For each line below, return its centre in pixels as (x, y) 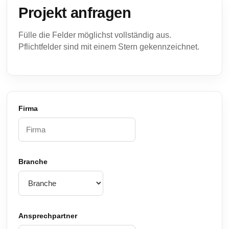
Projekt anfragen (75, 13)
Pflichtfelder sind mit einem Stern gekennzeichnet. (109, 47)
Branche (33, 162)
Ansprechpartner (48, 216)
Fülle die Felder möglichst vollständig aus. (95, 35)
